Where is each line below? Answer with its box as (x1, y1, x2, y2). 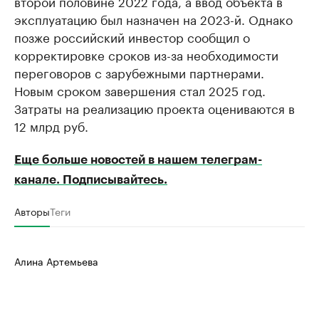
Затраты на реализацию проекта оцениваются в (14, 98, 295, 117)
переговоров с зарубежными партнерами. (14, 62, 264, 81)
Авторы (14, 202, 50, 219)
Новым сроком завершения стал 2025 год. (14, 80, 266, 99)
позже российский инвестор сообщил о (14, 26, 250, 46)
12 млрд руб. (14, 115, 88, 135)
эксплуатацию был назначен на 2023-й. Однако (14, 9, 293, 28)
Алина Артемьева (14, 252, 98, 268)
